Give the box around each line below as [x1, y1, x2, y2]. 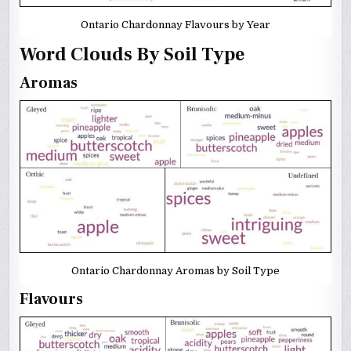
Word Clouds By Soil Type [20, 42, 245, 67]
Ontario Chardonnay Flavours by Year [81, 18, 270, 31]
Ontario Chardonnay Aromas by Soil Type [71, 265, 280, 277]
